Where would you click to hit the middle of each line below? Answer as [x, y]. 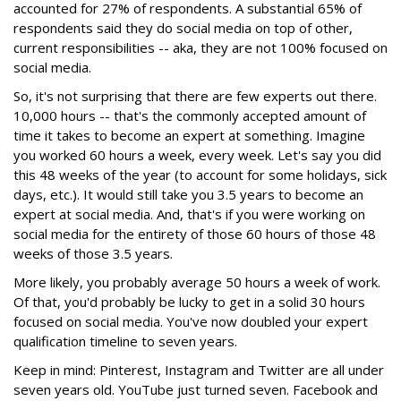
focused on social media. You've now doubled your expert [191, 321]
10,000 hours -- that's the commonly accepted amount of [190, 115]
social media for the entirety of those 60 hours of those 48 [195, 234]
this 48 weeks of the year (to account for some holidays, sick [200, 175]
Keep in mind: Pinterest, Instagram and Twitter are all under [199, 370]
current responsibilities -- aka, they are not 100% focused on [200, 47]
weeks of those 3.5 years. [93, 253]
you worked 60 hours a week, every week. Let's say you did [197, 155]
